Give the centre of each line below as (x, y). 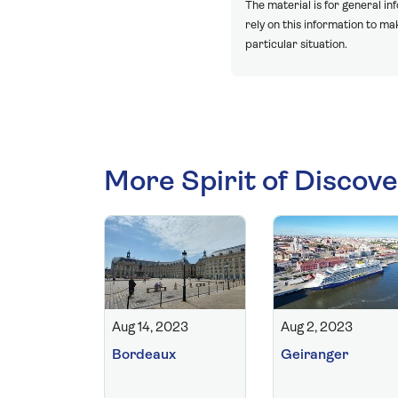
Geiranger (314, 355)
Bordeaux (144, 355)
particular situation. (296, 45)
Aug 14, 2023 (150, 328)
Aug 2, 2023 (317, 328)
